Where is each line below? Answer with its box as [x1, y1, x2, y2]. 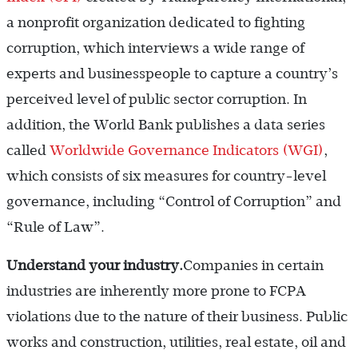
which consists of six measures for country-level [6, 167, 326, 184]
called [6, 141, 50, 158]
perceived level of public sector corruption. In [6, 90, 307, 107]
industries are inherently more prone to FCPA [6, 282, 306, 299]
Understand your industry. [6, 257, 183, 273]
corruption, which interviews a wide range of [6, 39, 304, 56]
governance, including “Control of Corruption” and [6, 193, 341, 209]
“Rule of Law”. [6, 218, 105, 235]
